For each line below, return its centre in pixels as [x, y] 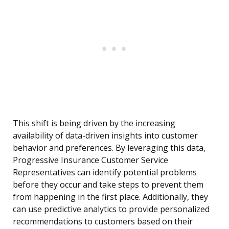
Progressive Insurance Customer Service [90, 160]
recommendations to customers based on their [103, 222]
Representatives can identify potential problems [105, 173]
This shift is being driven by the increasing [94, 123]
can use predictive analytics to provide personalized [111, 209]
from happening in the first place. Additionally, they [110, 197]
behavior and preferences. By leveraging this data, [109, 148]
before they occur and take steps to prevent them [108, 185]
